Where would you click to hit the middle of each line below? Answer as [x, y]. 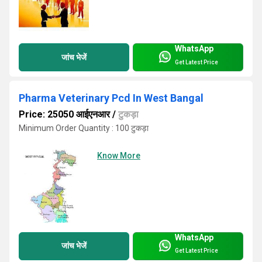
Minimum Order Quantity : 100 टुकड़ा [84, 128]
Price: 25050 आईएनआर [64, 115]
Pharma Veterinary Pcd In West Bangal [111, 98]
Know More [119, 155]
